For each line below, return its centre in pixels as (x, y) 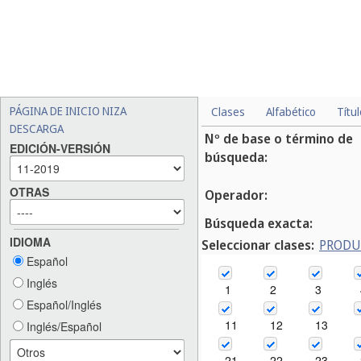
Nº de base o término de (279, 139)
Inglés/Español (62, 327)
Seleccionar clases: (258, 245)
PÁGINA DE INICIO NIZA (68, 111)
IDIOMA (30, 242)
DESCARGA (37, 129)
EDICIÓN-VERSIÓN (60, 149)
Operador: (236, 195)
